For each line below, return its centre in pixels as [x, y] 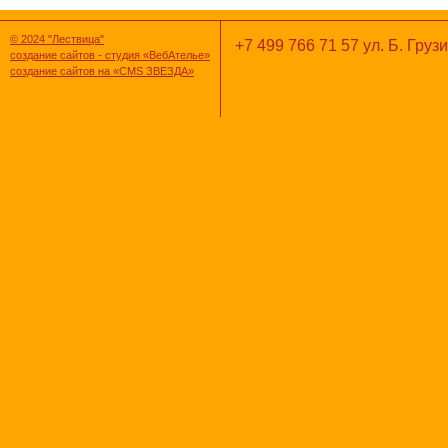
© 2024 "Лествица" [57, 39]
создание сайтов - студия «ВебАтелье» [110, 55]
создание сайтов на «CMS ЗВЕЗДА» [102, 71]
